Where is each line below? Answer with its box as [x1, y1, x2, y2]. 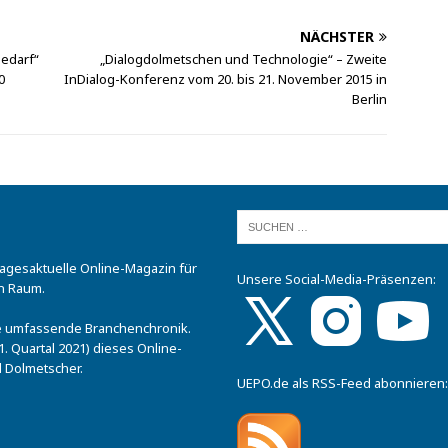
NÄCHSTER [300, 27, 375, 47]
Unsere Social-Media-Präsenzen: [236, 270, 436, 289]
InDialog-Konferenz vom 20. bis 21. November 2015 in [64, 70, 388, 89]
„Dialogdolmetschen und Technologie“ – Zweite [100, 50, 388, 69]
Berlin [352, 90, 388, 109]
